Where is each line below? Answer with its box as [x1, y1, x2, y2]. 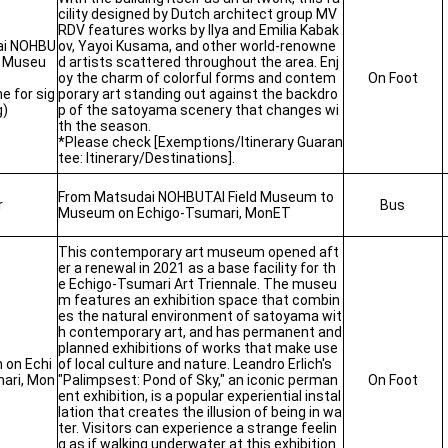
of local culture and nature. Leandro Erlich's [57, 356, 332, 372]
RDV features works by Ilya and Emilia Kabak [57, 22, 339, 38]
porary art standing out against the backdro [57, 86, 338, 102]
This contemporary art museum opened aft [57, 244, 339, 260]
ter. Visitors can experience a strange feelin [57, 420, 337, 436]
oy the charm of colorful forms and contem [57, 70, 336, 86]
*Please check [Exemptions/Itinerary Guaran [57, 134, 343, 150]
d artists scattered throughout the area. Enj [57, 54, 339, 70]
